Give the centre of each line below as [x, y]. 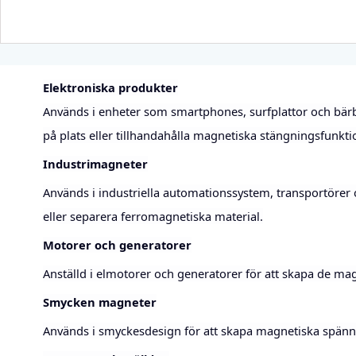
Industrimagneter [95, 163]
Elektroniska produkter [110, 87]
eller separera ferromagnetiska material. [153, 216]
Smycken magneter [99, 302]
